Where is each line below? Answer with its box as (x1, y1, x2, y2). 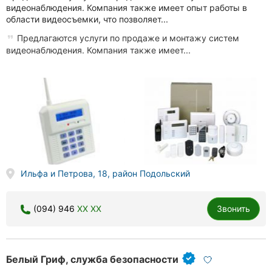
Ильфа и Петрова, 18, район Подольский (20, 168, 190, 179)
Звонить (217, 203, 250, 214)
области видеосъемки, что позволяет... (6, 14, 168, 25)
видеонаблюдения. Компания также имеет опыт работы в (6, 2, 247, 13)
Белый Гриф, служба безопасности (6, 253, 178, 265)
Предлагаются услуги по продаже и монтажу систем (15, 33, 239, 44)
